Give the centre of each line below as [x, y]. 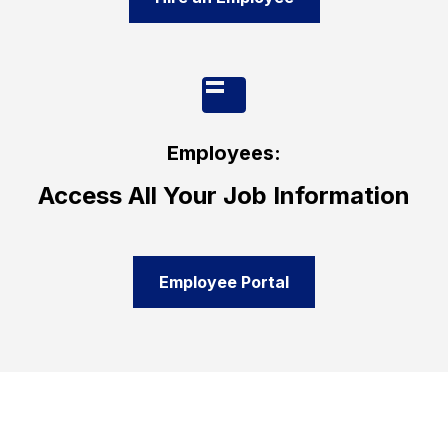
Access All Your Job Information [224, 195]
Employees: [224, 152]
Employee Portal [224, 281]
